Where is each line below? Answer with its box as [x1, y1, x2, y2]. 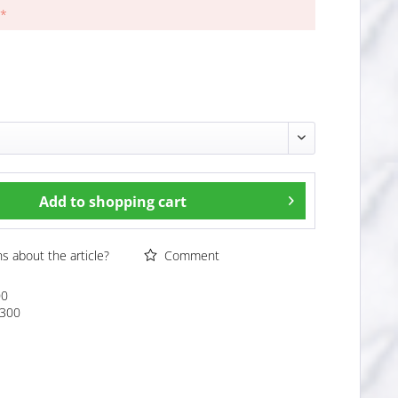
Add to [39, 191, 86, 211]
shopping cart [89, 191, 187, 211]
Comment [161, 246, 220, 264]
